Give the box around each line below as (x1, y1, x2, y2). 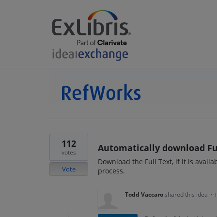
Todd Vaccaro (125, 190, 163, 199)
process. (98, 166, 125, 175)
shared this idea (165, 190, 209, 199)
